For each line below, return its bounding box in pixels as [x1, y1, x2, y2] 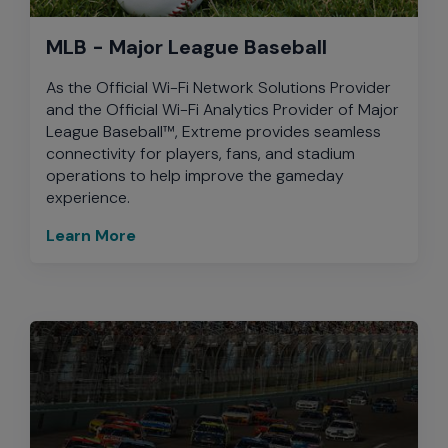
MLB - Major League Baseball [46, 33, 327, 60]
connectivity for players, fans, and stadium [46, 142, 355, 164]
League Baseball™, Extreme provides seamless [46, 120, 381, 142]
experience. [46, 186, 130, 208]
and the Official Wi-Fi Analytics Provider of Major [46, 98, 399, 120]
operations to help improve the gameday [46, 164, 344, 186]
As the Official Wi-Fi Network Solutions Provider [46, 76, 391, 98]
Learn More [46, 224, 136, 246]
